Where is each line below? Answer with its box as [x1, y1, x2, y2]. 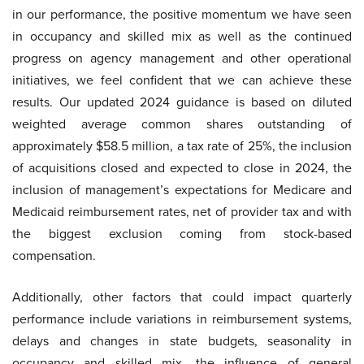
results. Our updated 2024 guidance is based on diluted [12, 93, 352, 112]
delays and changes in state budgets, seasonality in [12, 331, 352, 351]
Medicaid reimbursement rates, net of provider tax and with [12, 202, 352, 222]
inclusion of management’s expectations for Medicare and [12, 180, 352, 200]
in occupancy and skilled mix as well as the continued [12, 27, 352, 46]
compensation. [12, 246, 96, 266]
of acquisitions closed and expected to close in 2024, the [12, 158, 352, 178]
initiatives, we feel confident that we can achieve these [12, 71, 352, 90]
